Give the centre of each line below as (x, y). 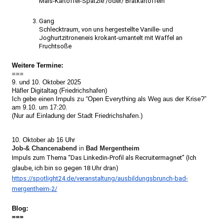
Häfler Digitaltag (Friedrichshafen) (59, 91)
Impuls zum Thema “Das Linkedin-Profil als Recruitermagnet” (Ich (104, 158)
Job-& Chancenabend (45, 148)
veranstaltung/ (97, 178)
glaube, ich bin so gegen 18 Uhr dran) (65, 168)
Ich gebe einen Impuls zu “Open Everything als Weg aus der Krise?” (109, 99)
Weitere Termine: (37, 65)
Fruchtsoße (55, 46)
